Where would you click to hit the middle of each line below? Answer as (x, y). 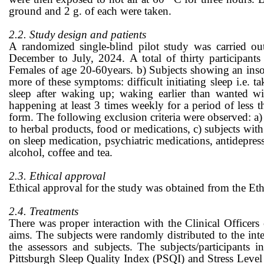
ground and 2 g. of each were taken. (90, 11)
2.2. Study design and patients (77, 35)
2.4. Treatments (44, 212)
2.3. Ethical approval (60, 176)
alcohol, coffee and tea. (61, 153)
